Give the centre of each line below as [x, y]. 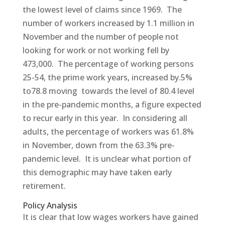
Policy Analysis [50, 205]
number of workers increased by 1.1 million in [108, 23]
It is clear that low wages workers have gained [110, 217]
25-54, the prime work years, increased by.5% [107, 77]
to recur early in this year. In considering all [105, 118]
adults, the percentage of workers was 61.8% [108, 131]
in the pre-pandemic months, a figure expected [112, 104]
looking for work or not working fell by [96, 50]
